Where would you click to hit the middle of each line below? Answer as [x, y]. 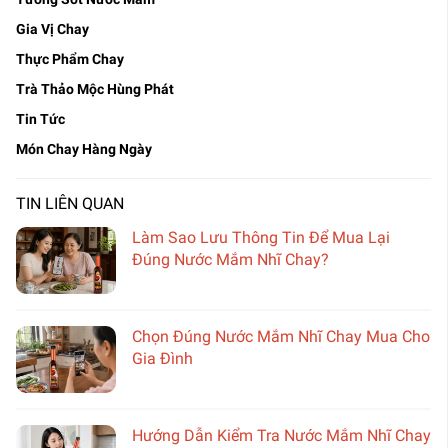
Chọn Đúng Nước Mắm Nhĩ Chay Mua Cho [281, 337]
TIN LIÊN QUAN [70, 204]
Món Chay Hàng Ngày [84, 149]
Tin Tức [40, 119]
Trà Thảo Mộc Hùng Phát [95, 89]
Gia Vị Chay [52, 29]
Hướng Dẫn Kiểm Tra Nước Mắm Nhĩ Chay [281, 435]
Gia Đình [162, 359]
